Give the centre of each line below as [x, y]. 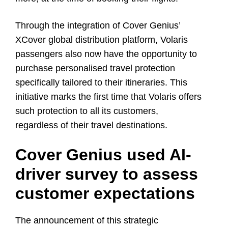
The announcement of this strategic [87, 220]
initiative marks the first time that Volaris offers [108, 96]
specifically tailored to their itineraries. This [101, 82]
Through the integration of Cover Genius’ [98, 25]
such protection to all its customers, [87, 111]
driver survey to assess [107, 174]
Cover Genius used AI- [103, 154]
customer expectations [105, 193]
